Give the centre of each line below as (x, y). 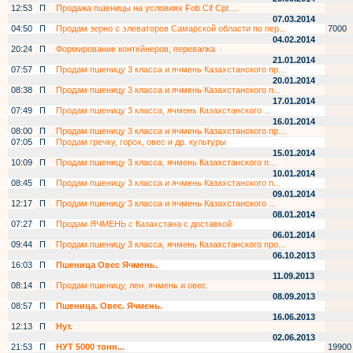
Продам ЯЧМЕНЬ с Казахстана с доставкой (144, 224)
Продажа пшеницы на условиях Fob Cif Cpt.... (147, 8)
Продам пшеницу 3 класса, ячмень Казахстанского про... (171, 244)
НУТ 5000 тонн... (90, 347)
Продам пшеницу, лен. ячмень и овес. (132, 285)
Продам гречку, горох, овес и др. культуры (141, 142)
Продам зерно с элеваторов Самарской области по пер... (171, 28)
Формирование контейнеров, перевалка (136, 49)
